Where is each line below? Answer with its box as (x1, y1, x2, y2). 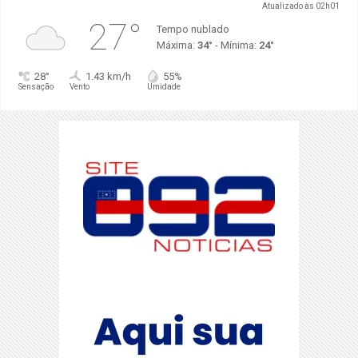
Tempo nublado (156, 23, 229, 36)
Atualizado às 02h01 (262, 2, 340, 11)
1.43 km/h (85, 70, 131, 83)
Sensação (18, 82, 54, 92)
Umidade (146, 82, 181, 92)
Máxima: (156, 39, 197, 52)
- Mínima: (212, 39, 259, 52)
